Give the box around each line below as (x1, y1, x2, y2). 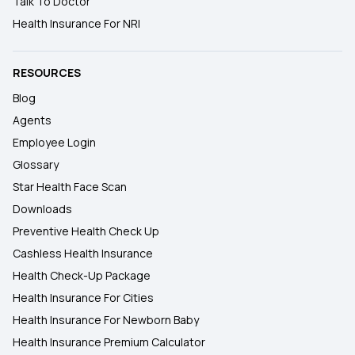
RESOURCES (13, 65, 81, 80)
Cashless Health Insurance (13, 246, 153, 261)
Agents (13, 113, 52, 128)
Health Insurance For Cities (13, 290, 154, 305)
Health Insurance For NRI (13, 16, 140, 31)
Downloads (13, 201, 72, 216)
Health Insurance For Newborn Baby (13, 312, 199, 327)
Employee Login (13, 135, 96, 150)
